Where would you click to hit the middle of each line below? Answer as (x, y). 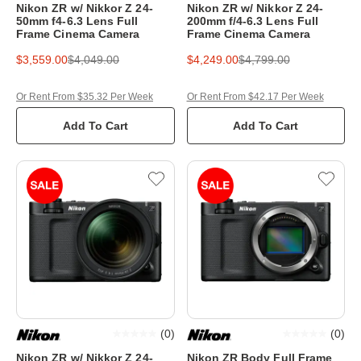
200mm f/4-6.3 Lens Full (253, 21)
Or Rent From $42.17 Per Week (255, 97)
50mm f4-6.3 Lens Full (77, 21)
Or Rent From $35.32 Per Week (85, 97)
